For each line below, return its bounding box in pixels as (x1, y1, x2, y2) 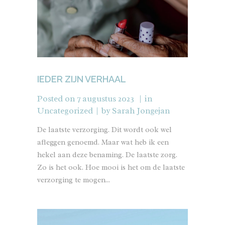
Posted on (37, 93, 75, 104)
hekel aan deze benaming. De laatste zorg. (37, 150, 177, 160)
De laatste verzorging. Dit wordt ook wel (37, 125, 172, 135)
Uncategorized (37, 105, 93, 117)
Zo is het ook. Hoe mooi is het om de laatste (37, 163, 185, 173)
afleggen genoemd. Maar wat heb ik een (37, 138, 169, 148)
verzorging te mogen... (37, 175, 110, 185)
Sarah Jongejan (112, 105, 170, 117)
